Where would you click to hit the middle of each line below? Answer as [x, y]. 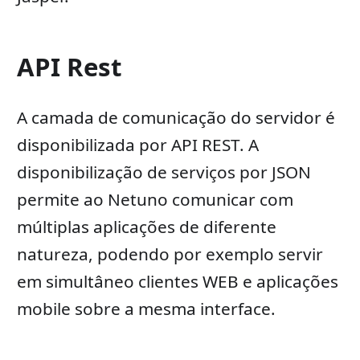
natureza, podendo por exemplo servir [170, 254]
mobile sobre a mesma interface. [146, 309]
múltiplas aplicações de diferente [146, 227]
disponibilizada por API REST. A [137, 145]
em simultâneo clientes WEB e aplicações [177, 282]
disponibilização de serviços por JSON [164, 172]
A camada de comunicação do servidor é [176, 118]
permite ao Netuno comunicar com [155, 200]
